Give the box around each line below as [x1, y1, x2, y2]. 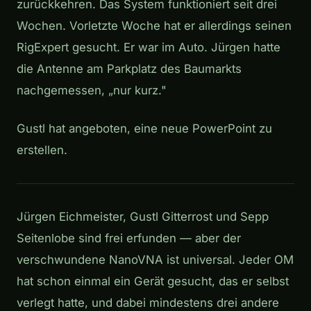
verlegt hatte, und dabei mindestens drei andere [17, 295, 279, 310]
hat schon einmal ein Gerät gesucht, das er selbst [17, 274, 289, 288]
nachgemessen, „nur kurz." [17, 83, 167, 97]
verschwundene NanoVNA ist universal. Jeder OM [17, 252, 294, 267]
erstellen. [17, 142, 67, 157]
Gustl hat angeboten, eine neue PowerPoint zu [17, 121, 272, 135]
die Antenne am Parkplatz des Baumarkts [17, 61, 242, 76]
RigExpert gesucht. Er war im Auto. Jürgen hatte [17, 40, 280, 54]
